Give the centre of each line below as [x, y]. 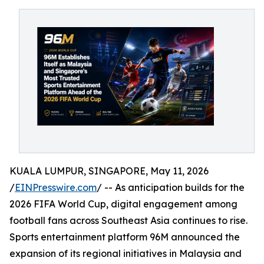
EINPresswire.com [56, 187]
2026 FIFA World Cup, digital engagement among [123, 204]
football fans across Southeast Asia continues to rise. [128, 220]
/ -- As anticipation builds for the [171, 187]
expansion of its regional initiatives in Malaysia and [126, 253]
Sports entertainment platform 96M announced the [125, 237]
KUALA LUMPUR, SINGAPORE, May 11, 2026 [109, 171]
